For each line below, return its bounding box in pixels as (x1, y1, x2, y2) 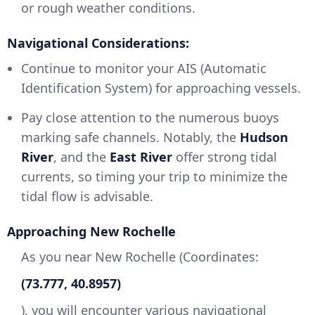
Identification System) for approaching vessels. (21, 79, 301, 97)
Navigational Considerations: (7, 34, 189, 52)
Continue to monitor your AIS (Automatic (21, 60, 266, 77)
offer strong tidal (172, 148, 277, 166)
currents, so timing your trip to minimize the (21, 168, 288, 186)
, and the (53, 148, 110, 166)
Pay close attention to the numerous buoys (21, 109, 279, 127)
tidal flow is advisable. (21, 188, 153, 205)
